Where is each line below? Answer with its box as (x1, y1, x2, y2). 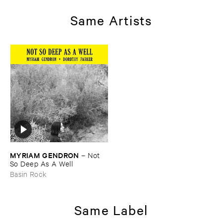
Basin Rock (10, 168, 47, 178)
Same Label (74, 201, 148, 218)
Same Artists (70, 11, 152, 28)
